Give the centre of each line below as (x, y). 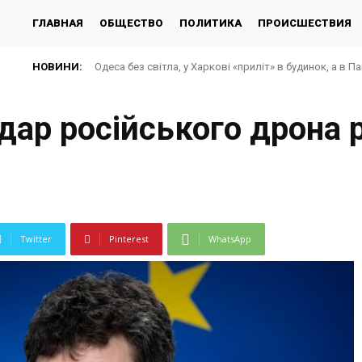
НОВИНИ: (57, 67)
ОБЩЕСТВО (131, 23)
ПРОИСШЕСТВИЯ (305, 23)
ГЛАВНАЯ (58, 23)
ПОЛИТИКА (210, 23)
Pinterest (129, 239)
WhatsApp (230, 239)
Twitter (36, 239)
